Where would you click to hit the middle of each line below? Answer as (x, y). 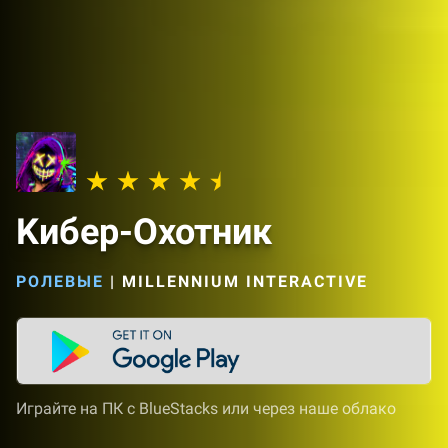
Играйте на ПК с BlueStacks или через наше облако (206, 408)
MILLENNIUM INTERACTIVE (245, 281)
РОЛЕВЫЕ (60, 281)
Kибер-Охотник (144, 232)
